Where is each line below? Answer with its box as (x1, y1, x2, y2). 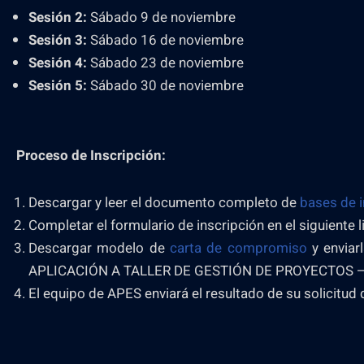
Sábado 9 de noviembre (87, 7, 236, 28)
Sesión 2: (28, 7, 87, 28)
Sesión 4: (28, 53, 87, 73)
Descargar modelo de (28, 238, 171, 258)
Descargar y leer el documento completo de (28, 193, 300, 213)
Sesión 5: (28, 76, 87, 96)
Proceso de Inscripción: (16, 145, 166, 166)
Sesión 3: (28, 30, 87, 50)
